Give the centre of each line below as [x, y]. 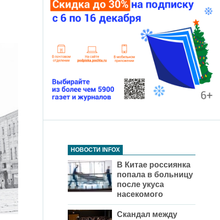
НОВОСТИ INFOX [95, 150]
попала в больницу [155, 175]
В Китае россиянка [154, 165]
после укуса [140, 185]
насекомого [140, 194]
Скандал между [147, 215]
